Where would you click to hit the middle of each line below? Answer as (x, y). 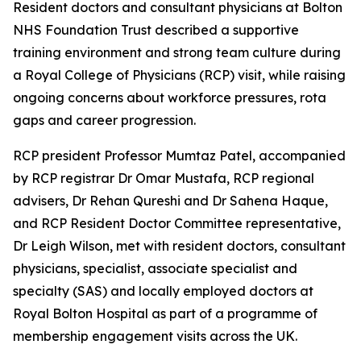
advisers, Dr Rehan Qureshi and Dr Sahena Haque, (170, 201)
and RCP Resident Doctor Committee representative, (177, 223)
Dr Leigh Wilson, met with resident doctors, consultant (179, 246)
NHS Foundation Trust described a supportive (156, 30)
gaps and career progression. (104, 120)
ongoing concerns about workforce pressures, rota (170, 98)
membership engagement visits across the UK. (155, 336)
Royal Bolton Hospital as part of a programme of (165, 313)
